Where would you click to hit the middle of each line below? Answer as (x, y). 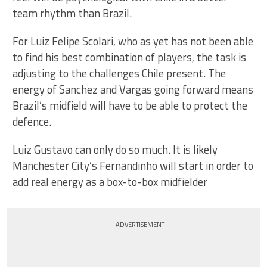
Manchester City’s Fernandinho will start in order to (133, 165)
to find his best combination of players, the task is (130, 57)
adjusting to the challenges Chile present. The (119, 73)
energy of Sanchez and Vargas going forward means (133, 89)
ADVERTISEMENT (140, 224)
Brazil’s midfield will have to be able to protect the (130, 105)
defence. (32, 121)
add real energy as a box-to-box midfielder (110, 181)
